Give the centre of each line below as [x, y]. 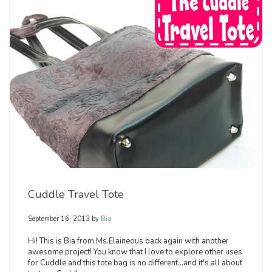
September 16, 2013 [59, 219]
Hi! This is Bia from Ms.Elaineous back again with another [128, 241]
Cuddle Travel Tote [76, 195]
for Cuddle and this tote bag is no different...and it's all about [135, 263]
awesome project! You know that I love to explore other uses [135, 252]
